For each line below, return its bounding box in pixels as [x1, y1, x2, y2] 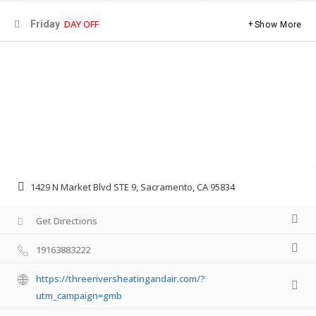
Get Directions [36, 214, 97, 228]
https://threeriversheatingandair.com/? [36, 272, 205, 286]
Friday [28, 18, 60, 30]
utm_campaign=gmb [36, 289, 122, 303]
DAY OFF [64, 17, 99, 30]
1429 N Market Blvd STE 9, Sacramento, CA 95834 [30, 181, 235, 194]
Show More [254, 19, 302, 30]
